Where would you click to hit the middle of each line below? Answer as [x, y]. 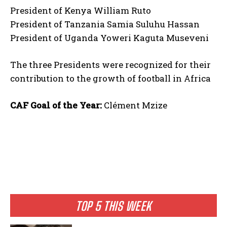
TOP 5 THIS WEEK [113, 206]
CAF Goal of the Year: [56, 105]
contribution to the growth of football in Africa [110, 79]
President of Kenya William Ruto [81, 11]
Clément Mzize [135, 105]
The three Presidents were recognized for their [110, 65]
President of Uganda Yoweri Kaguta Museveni [109, 38]
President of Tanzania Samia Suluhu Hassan [105, 24]
